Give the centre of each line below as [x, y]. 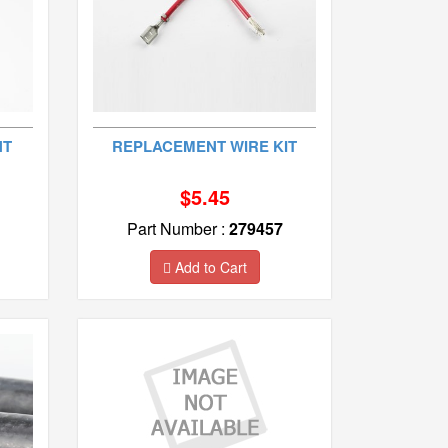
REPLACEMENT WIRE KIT [205, 145]
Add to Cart [208, 266]
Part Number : [177, 228]
